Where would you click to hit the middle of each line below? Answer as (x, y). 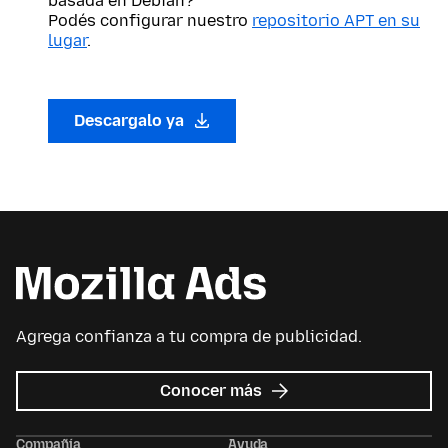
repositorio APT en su (336, 20)
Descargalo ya (131, 120)
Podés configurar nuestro (150, 20)
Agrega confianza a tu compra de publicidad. (189, 337)
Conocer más (213, 391)
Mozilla (294, 410)
